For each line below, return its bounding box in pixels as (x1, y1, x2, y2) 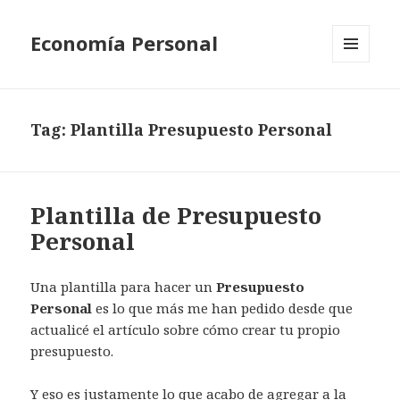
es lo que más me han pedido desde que (92, 299, 354, 318)
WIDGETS (332, 92, 385, 108)
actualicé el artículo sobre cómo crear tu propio (30, 321, 341, 339)
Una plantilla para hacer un (30, 278, 217, 296)
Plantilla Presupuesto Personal (71, 119, 333, 141)
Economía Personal (30, 29, 219, 57)
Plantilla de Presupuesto (30, 199, 322, 232)
